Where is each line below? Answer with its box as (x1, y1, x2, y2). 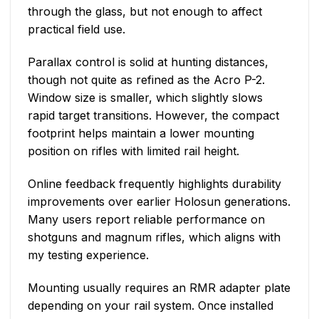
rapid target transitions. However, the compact (28, 108, 279, 122)
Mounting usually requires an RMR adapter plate (28, 280, 291, 295)
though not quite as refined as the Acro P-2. (28, 72, 265, 87)
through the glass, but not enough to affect (28, 4, 262, 19)
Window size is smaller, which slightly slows (28, 90, 263, 105)
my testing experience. (28, 247, 149, 262)
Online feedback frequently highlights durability (28, 176, 281, 191)
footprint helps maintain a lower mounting (28, 125, 254, 140)
